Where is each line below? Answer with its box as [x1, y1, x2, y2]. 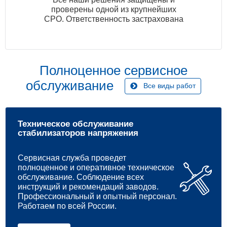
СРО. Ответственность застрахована [44, 15, 183, 24]
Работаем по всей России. [18, 202, 117, 211]
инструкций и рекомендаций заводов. [18, 182, 159, 192]
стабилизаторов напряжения [18, 128, 138, 138]
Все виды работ [143, 82, 196, 90]
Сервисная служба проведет [18, 154, 126, 163]
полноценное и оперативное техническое [18, 163, 174, 172]
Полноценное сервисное [40, 63, 187, 79]
